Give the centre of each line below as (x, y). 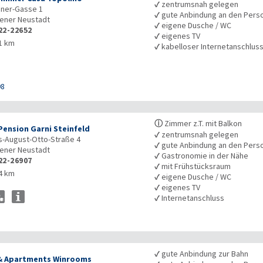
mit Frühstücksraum (195, 166)
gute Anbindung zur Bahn (204, 254)
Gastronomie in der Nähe (204, 156)
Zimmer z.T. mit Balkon (203, 124)
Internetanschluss (192, 198)
